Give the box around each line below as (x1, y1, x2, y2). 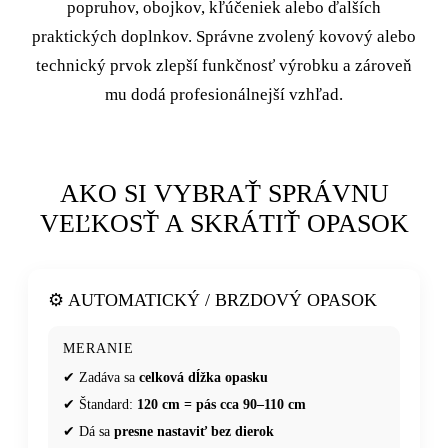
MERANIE (63, 340, 134, 356)
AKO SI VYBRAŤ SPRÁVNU (59, 178, 389, 208)
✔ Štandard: (63, 396, 137, 412)
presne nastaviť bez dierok (114, 423, 274, 439)
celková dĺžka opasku (139, 369, 268, 385)
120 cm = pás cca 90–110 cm (137, 396, 306, 412)
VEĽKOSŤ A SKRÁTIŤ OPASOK (39, 208, 409, 238)
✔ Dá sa (63, 423, 114, 439)
